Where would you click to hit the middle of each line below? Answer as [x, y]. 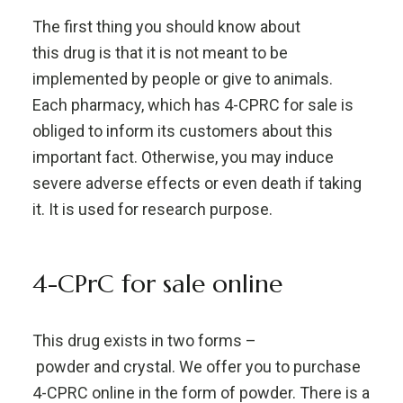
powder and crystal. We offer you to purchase [196, 367]
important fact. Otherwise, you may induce [183, 157]
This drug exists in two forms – [144, 340]
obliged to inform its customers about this [182, 131]
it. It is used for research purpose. [152, 209]
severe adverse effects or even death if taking [197, 183]
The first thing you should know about [166, 27]
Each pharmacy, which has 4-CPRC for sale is [193, 105]
